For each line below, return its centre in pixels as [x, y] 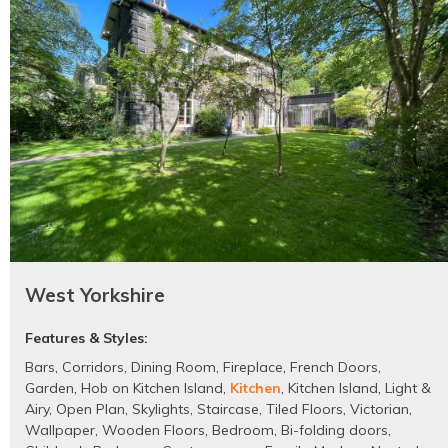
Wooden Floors [153, 430]
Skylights [161, 409]
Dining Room [173, 367]
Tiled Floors [304, 409]
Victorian [379, 409]
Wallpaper [60, 430]
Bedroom [243, 430]
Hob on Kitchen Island [152, 388]
